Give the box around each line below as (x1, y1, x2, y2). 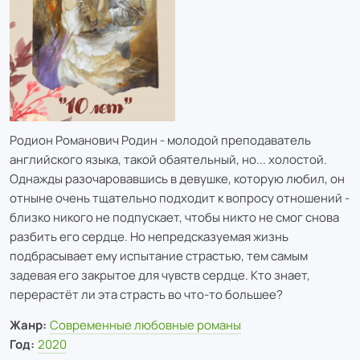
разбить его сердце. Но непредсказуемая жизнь (10, 227, 288, 245)
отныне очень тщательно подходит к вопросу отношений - (10, 189, 350, 207)
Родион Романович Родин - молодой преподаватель (10, 131, 311, 149)
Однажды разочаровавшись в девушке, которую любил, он (10, 170, 345, 187)
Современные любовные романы (49, 316, 241, 333)
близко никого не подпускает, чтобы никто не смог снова (10, 208, 339, 226)
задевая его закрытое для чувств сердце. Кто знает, (10, 266, 310, 284)
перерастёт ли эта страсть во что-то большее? (10, 285, 283, 303)
